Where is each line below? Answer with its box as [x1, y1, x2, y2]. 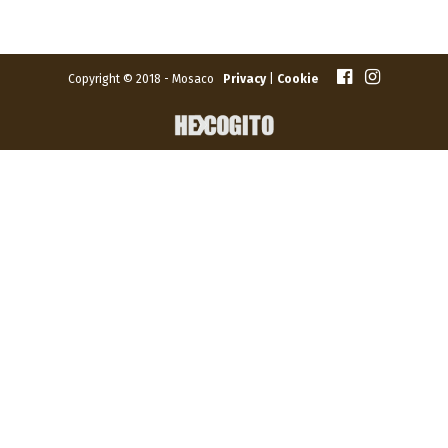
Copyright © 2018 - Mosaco [68, 72, 223, 86]
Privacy [223, 72, 266, 86]
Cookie [277, 72, 318, 86]
